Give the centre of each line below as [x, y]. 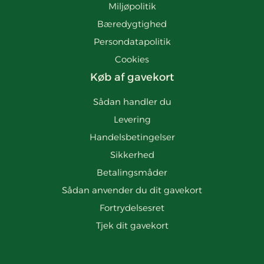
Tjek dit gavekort [132, 225]
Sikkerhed [132, 154]
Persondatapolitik [132, 41]
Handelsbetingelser [132, 137]
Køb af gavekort [132, 77]
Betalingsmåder [132, 172]
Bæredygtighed [132, 24]
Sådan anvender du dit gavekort [132, 190]
